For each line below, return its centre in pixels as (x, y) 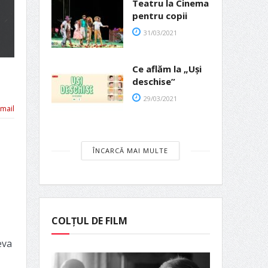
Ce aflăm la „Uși (167, 69)
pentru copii (159, 15)
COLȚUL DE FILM (89, 221)
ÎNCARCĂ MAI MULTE (130, 151)
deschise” (153, 82)
